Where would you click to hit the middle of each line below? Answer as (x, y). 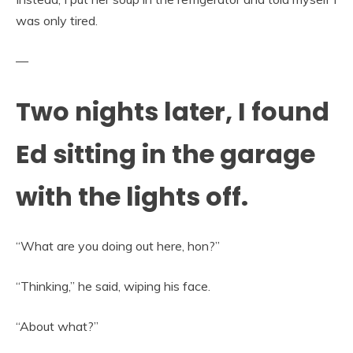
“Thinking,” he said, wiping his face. (113, 286)
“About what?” (57, 326)
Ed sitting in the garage (165, 154)
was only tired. (57, 21)
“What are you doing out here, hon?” (118, 245)
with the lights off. (132, 197)
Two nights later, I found (173, 112)
